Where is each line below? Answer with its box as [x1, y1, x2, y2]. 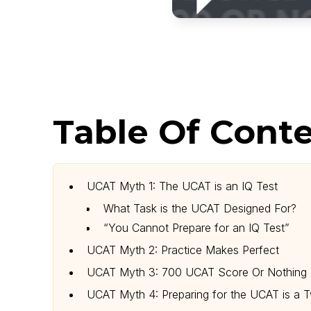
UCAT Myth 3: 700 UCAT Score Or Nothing [86, 265, 307, 280]
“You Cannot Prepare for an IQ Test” [103, 221, 289, 235]
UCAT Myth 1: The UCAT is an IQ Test [86, 179, 278, 194]
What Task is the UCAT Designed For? [103, 201, 296, 216]
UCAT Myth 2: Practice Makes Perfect [86, 243, 279, 258]
